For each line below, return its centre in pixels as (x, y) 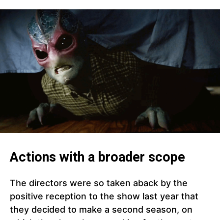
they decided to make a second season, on (101, 210)
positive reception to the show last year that (104, 196)
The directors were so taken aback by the (99, 183)
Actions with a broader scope (97, 157)
